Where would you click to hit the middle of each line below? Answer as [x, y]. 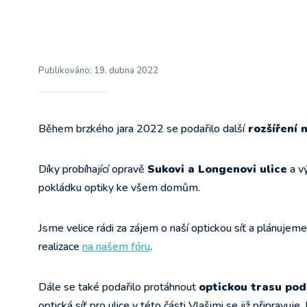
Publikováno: [66, 71]
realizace [60, 247]
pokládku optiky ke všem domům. [119, 188]
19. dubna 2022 [126, 71]
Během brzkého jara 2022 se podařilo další [142, 129]
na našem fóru [116, 247]
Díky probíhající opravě [93, 169]
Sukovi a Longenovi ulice [217, 169]
